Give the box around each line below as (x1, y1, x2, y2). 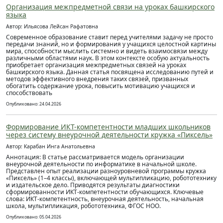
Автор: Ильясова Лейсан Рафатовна (6, 23, 98, 30)
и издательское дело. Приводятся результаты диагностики (6, 181, 180, 189)
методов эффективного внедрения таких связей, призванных (6, 75, 188, 83)
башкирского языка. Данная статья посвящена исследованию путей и (6, 68, 214, 76)
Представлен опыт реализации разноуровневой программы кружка (6, 167, 206, 175)
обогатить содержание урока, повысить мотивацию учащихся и (6, 82, 195, 90)
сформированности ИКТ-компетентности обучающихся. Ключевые (6, 188, 204, 196)
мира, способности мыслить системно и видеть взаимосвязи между (6, 47, 208, 55)
